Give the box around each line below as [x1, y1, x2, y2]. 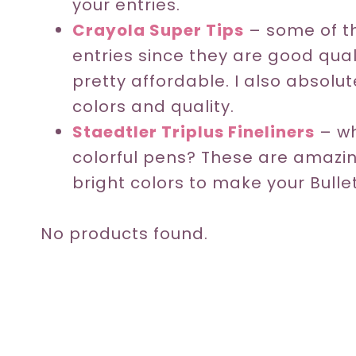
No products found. [41, 222, 208, 245]
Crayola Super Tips [72, 18, 244, 41]
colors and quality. [72, 95, 234, 118]
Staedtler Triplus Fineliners [72, 120, 315, 143]
